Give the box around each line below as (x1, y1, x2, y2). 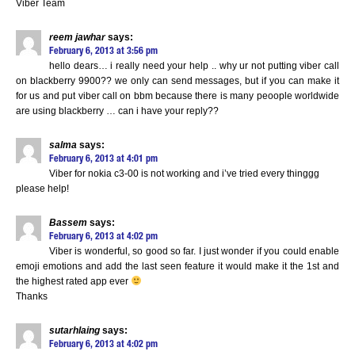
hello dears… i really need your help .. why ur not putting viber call (49, 60, 339, 71)
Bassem (49, 217, 87, 228)
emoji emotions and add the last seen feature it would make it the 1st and (16, 261, 339, 272)
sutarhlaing (49, 325, 100, 336)
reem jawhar (49, 32, 105, 43)
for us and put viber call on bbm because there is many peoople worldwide (16, 90, 339, 101)
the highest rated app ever (16, 276, 131, 287)
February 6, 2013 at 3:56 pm (49, 47, 158, 56)
